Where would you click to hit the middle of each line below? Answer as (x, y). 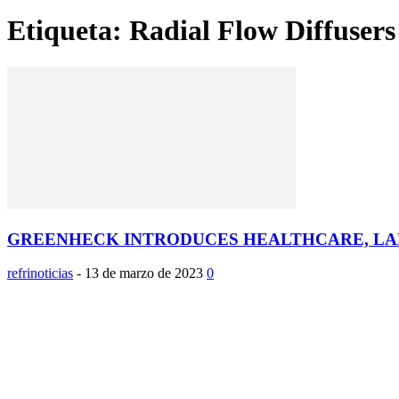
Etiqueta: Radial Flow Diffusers (201, 31)
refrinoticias (40, 273)
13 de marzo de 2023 (144, 273)
